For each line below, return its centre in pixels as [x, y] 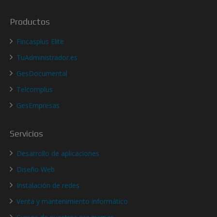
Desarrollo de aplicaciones [58, 154]
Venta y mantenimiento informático [72, 201]
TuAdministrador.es [47, 58]
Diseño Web [36, 170]
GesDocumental [42, 74]
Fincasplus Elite [40, 42]
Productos [30, 22]
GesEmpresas [38, 106]
